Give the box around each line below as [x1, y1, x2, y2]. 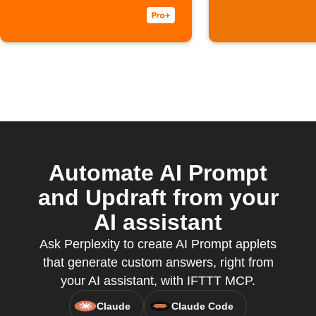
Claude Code [171, 300, 233, 312]
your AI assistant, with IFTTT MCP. [61, 274, 255, 288]
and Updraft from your [37, 185, 279, 210]
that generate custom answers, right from [42, 255, 274, 269]
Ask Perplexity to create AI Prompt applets [39, 237, 276, 251]
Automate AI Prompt [49, 160, 267, 186]
